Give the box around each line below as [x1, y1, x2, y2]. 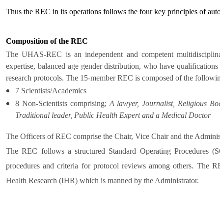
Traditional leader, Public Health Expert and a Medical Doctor [15, 110, 211, 119]
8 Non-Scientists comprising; [15, 99, 110, 108]
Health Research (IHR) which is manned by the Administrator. [6, 176, 199, 185]
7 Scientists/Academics [15, 86, 87, 95]
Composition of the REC [6, 36, 88, 45]
